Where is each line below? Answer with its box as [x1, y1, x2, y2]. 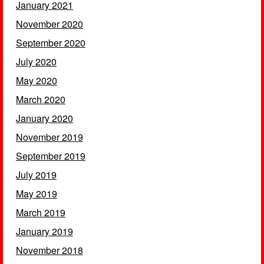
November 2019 [15, 130, 83, 144]
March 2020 [15, 93, 65, 107]
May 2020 [15, 74, 57, 88]
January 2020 [15, 111, 73, 126]
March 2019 [15, 206, 65, 220]
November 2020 [15, 17, 83, 31]
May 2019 [15, 187, 57, 201]
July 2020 [15, 55, 57, 69]
